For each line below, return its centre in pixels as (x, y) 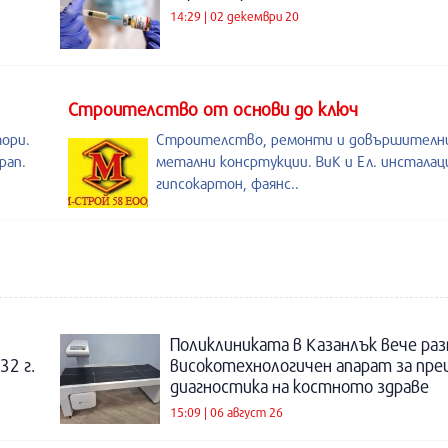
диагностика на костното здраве (299, 386)
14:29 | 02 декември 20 (234, 15)
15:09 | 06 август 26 (226, 411)
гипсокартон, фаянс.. (227, 183)
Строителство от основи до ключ (213, 109)
